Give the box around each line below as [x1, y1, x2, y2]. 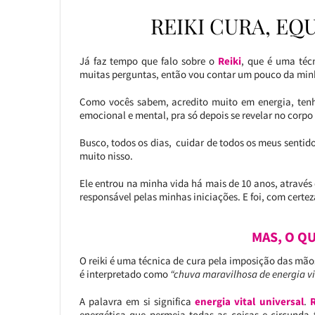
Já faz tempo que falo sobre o [79, 54, 218, 68]
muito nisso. [79, 149, 133, 163]
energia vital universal [195, 295, 304, 309]
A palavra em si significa [79, 295, 195, 309]
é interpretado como [79, 267, 170, 281]
